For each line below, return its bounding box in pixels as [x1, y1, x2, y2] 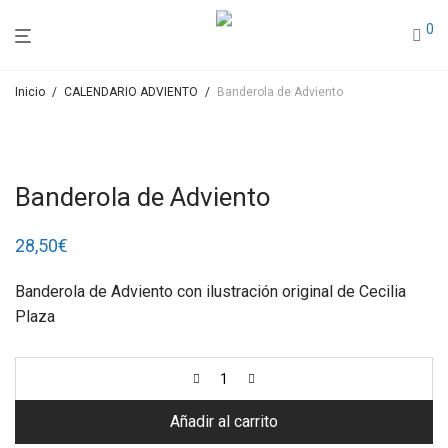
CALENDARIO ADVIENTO [64, 85, 198, 99]
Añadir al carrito [170, 412, 278, 431]
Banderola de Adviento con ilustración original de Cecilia [15, 282, 406, 301]
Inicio [15, 85, 45, 99]
